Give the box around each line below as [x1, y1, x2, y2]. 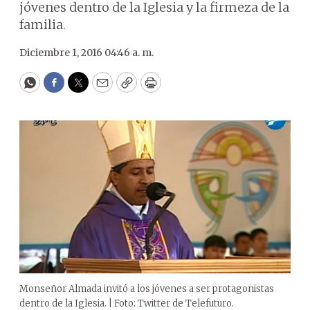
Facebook [53, 80, 111, 97]
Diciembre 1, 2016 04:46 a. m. [19, 46, 154, 59]
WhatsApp [28, 80, 94, 97]
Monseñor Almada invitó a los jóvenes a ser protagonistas [19, 282, 274, 295]
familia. [19, 17, 66, 33]
